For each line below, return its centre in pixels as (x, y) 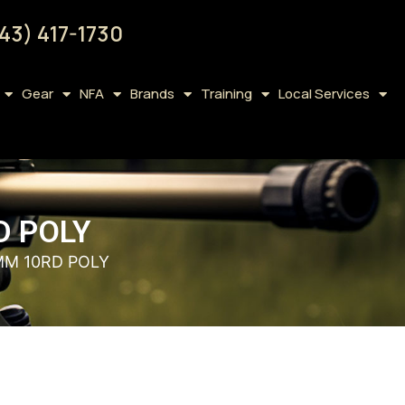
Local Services (324, 94)
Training (226, 94)
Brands (152, 94)
